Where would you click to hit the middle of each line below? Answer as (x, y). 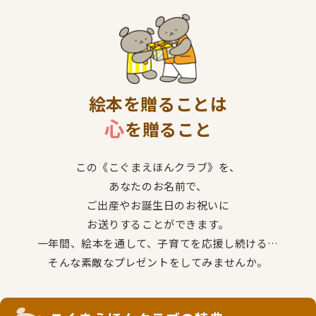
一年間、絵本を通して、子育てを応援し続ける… (158, 243)
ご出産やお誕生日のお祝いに (158, 205)
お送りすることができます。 (158, 224)
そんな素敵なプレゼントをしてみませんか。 (158, 262)
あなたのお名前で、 (158, 186)
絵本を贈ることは (158, 104)
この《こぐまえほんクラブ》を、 (158, 167)
